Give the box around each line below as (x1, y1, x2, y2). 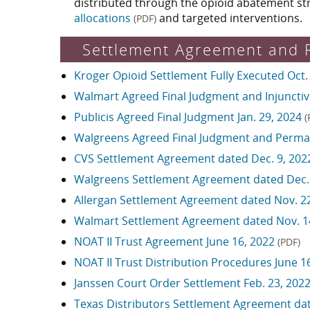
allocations (74, 10, 134, 26)
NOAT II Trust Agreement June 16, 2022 (74, 234, 277, 250)
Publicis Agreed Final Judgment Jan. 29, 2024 (74, 109, 304, 125)
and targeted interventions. (156, 10, 302, 26)
